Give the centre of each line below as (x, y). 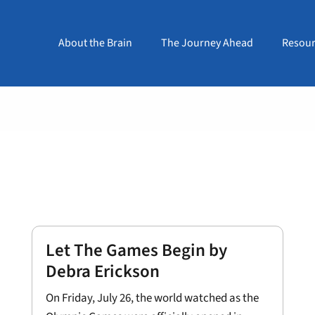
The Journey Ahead (207, 43)
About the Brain (95, 43)
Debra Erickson (102, 271)
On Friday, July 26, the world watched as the (152, 298)
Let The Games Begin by (136, 250)
